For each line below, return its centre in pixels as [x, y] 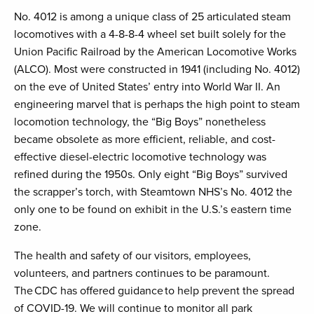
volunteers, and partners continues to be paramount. [142, 274]
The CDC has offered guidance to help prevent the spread [154, 291]
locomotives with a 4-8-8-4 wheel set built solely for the [150, 35]
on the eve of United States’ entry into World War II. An [147, 87]
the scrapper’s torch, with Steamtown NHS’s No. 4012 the [153, 192]
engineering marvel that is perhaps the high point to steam [157, 105]
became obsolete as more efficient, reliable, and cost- [145, 140]
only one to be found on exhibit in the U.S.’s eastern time [153, 210]
